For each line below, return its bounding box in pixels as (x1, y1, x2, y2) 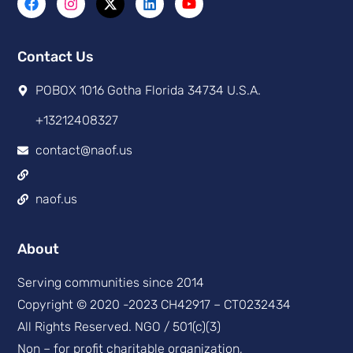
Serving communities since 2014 (17, 275, 205, 291)
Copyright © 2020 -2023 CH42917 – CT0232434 (17, 297, 292, 313)
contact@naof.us (35, 143, 132, 158)
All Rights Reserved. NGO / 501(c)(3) (17, 319, 221, 335)
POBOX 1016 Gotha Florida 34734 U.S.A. (35, 83, 261, 98)
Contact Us (17, 48, 95, 66)
